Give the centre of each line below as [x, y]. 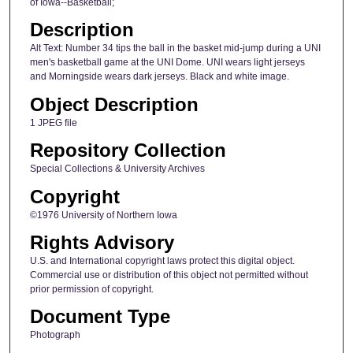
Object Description [114, 104]
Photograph [55, 335]
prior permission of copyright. [91, 289]
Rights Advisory [102, 242]
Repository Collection [128, 150]
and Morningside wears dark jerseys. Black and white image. [159, 77]
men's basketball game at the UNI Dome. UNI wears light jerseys [167, 63]
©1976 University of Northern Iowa [103, 215]
